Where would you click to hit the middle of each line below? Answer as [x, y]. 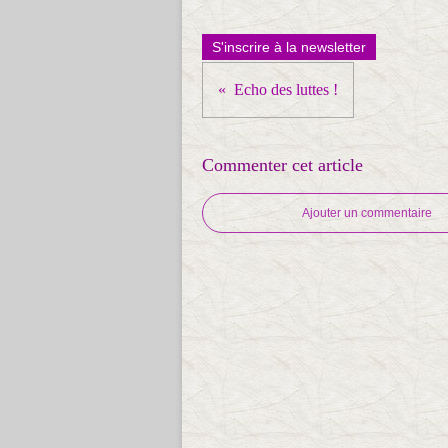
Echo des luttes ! [286, 89]
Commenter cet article [282, 165]
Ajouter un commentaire [367, 213]
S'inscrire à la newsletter [289, 47]
